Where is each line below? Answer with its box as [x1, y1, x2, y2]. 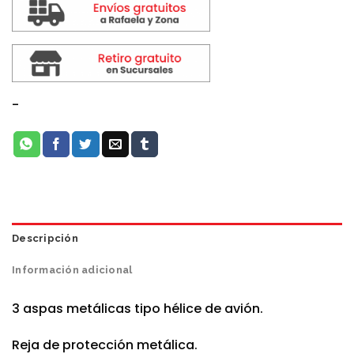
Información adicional [12, 264, 133, 277]
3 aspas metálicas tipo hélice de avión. [12, 299, 263, 318]
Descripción [12, 232, 78, 245]
